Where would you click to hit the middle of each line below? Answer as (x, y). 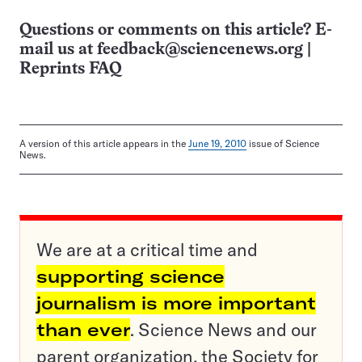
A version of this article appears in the (104, 143)
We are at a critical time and (147, 249)
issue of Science (283, 143)
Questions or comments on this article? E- (176, 30)
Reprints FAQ (70, 69)
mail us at (58, 49)
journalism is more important (176, 303)
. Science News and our (223, 329)
